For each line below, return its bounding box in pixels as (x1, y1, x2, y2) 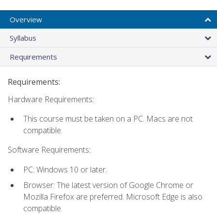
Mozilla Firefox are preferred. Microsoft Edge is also (23, 191, 202, 202)
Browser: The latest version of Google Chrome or (23, 180, 193, 191)
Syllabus (10, 32, 36, 43)
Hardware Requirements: (8, 93, 94, 105)
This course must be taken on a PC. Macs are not (23, 113, 193, 124)
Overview (10, 14, 42, 24)
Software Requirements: (8, 144, 91, 155)
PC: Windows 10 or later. (23, 164, 107, 175)
